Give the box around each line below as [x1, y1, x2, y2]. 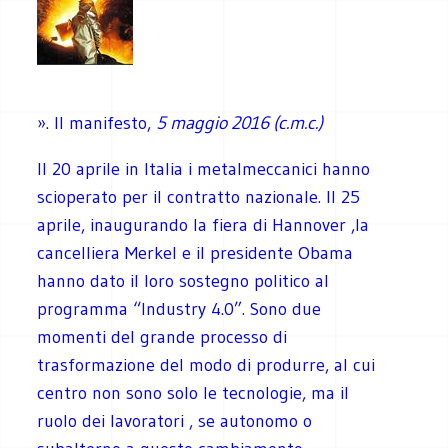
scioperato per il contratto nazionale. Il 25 [37, 185, 361, 208]
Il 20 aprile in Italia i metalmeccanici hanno [37, 157, 371, 180]
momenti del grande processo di [37, 325, 288, 348]
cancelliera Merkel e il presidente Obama [37, 241, 354, 264]
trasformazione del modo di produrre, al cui [37, 353, 376, 376]
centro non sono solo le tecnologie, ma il [37, 381, 350, 404]
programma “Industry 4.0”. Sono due [37, 297, 322, 320]
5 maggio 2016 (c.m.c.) [156, 111, 324, 134]
